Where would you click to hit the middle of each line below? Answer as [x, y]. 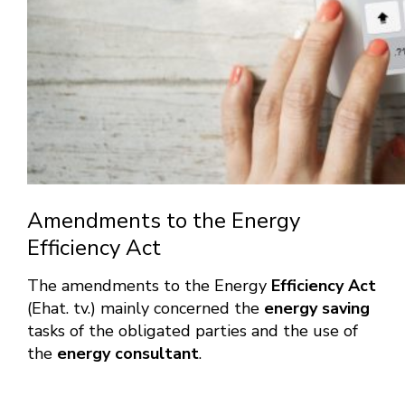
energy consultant [128, 354]
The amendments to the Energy [149, 286]
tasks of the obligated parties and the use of [193, 331]
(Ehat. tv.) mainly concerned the [146, 309]
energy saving [317, 309]
